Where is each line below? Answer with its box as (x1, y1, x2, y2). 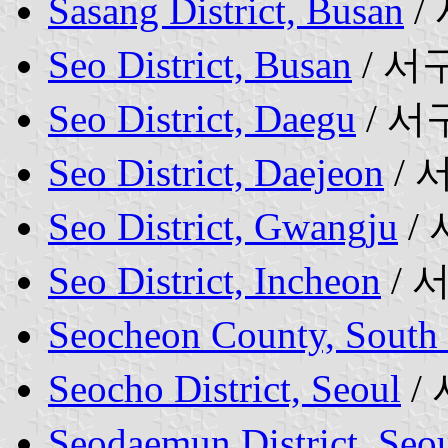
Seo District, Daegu (48, 96, 356, 140)
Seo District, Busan (48, 42, 352, 86)
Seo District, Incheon (48, 258, 381, 302)
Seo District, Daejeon (48, 150, 384, 194)
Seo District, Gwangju (48, 204, 398, 248)
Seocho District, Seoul (48, 366, 401, 410)
